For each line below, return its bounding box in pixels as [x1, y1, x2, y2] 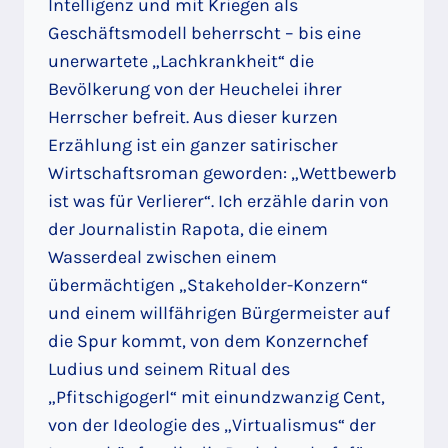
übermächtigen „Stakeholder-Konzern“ [48, 273, 368, 296]
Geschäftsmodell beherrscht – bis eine [48, 21, 361, 44]
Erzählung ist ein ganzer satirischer [48, 133, 338, 156]
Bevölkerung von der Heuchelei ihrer [48, 77, 342, 100]
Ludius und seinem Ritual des [48, 357, 290, 380]
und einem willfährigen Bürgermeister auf [48, 301, 390, 324]
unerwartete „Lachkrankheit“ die [48, 49, 314, 72]
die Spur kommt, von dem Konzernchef [48, 329, 368, 352]
